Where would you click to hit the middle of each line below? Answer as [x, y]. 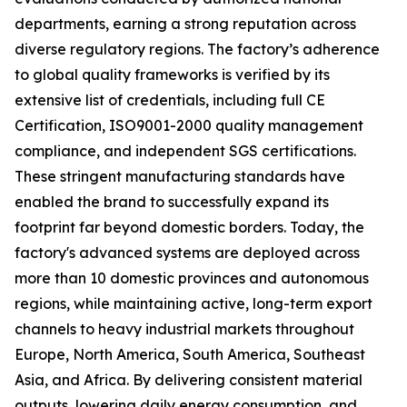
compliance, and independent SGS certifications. [185, 151]
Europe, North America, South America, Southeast [190, 354]
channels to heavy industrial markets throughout [184, 329]
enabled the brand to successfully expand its [172, 202]
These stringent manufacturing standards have [180, 176]
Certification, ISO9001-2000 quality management [189, 125]
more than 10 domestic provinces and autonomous [192, 278]
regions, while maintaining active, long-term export [194, 303]
